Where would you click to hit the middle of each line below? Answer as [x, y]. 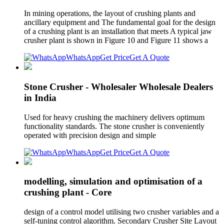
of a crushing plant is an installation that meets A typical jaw [118, 31]
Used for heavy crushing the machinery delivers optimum [114, 117]
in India [40, 97]
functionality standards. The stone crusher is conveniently [114, 126]
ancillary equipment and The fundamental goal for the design [120, 22]
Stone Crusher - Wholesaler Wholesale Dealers [118, 86]
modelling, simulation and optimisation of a [113, 181]
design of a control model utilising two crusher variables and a [121, 211]
